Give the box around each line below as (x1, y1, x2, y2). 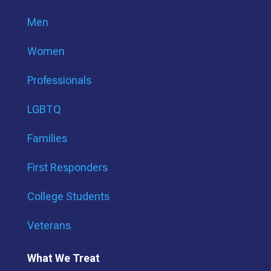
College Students (27, 190, 109, 203)
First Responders (27, 161, 108, 174)
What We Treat (27, 252, 100, 265)
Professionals (27, 74, 91, 87)
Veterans (27, 219, 71, 232)
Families (27, 132, 67, 145)
